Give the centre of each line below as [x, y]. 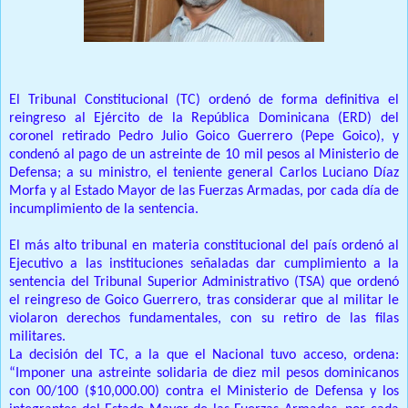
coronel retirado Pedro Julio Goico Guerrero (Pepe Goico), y [204, 137]
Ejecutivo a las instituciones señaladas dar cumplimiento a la [204, 265]
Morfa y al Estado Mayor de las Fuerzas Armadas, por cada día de [204, 192]
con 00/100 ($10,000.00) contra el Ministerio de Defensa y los [204, 392]
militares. [37, 337]
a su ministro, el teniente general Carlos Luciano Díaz [233, 173]
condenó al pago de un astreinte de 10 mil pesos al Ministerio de [204, 155]
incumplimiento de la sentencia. [104, 210]
